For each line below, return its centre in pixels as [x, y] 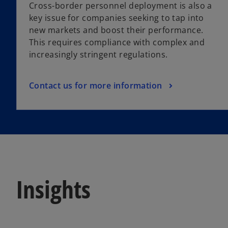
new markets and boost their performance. [116, 30]
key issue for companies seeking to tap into [117, 18]
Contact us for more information [96, 85]
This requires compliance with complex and [117, 42]
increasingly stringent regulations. [98, 55]
